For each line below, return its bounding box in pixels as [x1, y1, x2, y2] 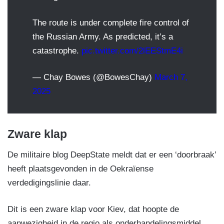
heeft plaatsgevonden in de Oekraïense [7, 163, 153, 173]
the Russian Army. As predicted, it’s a [32, 32, 173, 42]
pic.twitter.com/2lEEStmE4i [81, 46, 183, 56]
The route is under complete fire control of [32, 18, 189, 28]
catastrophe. [32, 46, 81, 56]
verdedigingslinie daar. [7, 177, 91, 187]
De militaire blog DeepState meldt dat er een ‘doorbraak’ [7, 149, 216, 159]
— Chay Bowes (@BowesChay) [32, 72, 154, 82]
